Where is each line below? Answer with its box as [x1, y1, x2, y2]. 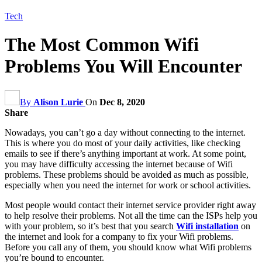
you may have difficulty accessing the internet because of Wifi [5, 158, 233, 169]
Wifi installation [176, 220, 239, 231]
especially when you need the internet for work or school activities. [5, 180, 253, 190]
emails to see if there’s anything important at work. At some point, [5, 148, 246, 158]
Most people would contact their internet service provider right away [5, 199, 256, 210]
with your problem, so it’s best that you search [5, 220, 176, 231]
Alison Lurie [33, 96, 83, 107]
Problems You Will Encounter [5, 56, 242, 77]
